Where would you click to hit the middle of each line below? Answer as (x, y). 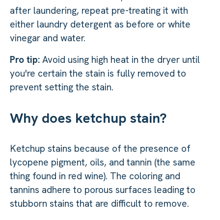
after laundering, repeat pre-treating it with (99, 10)
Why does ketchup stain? (88, 118)
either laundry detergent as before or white (100, 24)
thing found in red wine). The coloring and (95, 176)
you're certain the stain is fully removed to (98, 73)
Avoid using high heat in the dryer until (121, 59)
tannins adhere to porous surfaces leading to (103, 190)
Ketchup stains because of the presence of (100, 148)
